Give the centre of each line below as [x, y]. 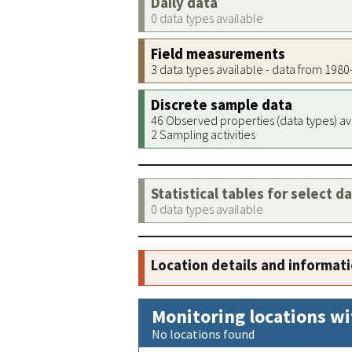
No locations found [203, 334]
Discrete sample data [222, 105]
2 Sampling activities [203, 134]
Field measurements [218, 54]
